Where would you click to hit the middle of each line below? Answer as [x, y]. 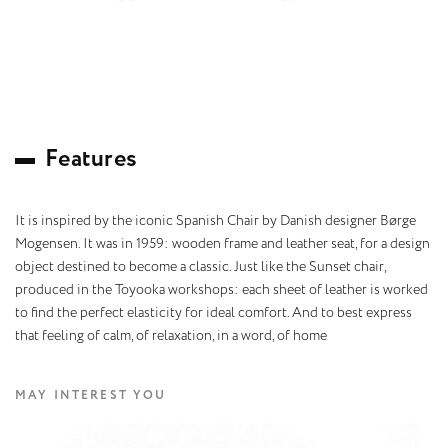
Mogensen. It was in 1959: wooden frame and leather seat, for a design [222, 243]
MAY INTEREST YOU [91, 395]
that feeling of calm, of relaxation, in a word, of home [171, 335]
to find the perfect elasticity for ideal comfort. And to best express [213, 312]
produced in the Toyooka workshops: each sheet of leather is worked [221, 289]
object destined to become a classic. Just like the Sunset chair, [200, 266]
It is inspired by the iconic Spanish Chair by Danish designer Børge [215, 220]
